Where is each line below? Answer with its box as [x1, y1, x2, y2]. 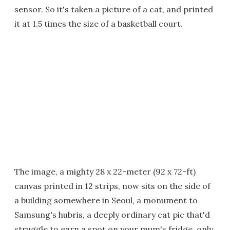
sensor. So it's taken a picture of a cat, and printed [14, 4, 213, 14]
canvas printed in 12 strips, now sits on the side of [14, 181, 210, 191]
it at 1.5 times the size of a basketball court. [14, 18, 183, 29]
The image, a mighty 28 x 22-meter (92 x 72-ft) [14, 166, 196, 177]
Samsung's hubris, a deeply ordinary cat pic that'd [14, 209, 210, 220]
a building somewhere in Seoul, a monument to [14, 195, 198, 205]
